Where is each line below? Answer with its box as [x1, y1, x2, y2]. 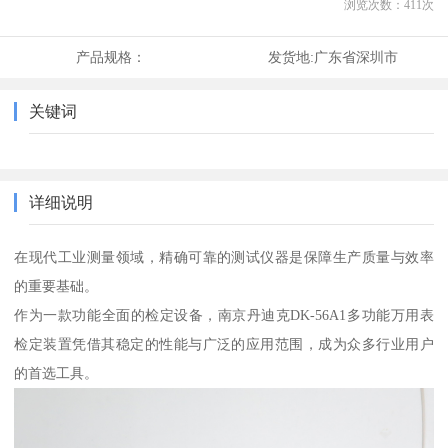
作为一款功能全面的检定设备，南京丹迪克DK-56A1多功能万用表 [14, 307, 434, 324]
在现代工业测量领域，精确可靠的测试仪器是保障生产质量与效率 [14, 249, 434, 266]
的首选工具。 [14, 365, 99, 382]
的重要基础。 [14, 278, 99, 295]
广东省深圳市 [313, 49, 398, 66]
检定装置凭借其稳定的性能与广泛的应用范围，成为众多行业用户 [14, 336, 434, 353]
